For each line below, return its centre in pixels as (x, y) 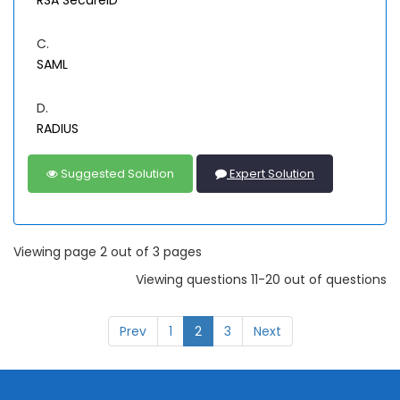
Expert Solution (271, 174)
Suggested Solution (116, 174)
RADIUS (58, 129)
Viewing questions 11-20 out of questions (261, 280)
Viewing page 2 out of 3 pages (108, 252)
